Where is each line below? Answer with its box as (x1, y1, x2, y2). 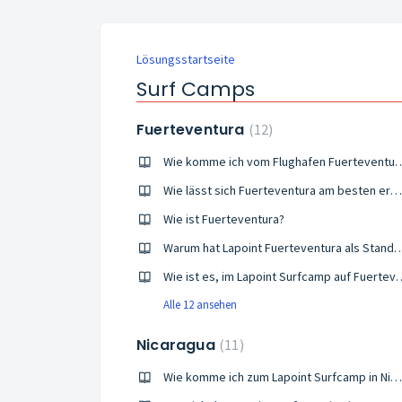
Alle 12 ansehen (163, 297, 237, 312)
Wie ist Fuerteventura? (163, 211, 284, 227)
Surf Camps (136, 75, 255, 103)
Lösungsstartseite (136, 51, 235, 67)
